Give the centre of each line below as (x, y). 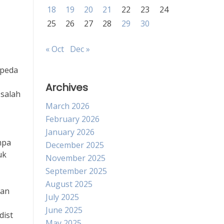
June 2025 (64, 210)
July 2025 (62, 197)
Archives (67, 87)
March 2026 (67, 106)
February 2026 (72, 119)
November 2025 (75, 158)
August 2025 (69, 184)
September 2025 (76, 171)
